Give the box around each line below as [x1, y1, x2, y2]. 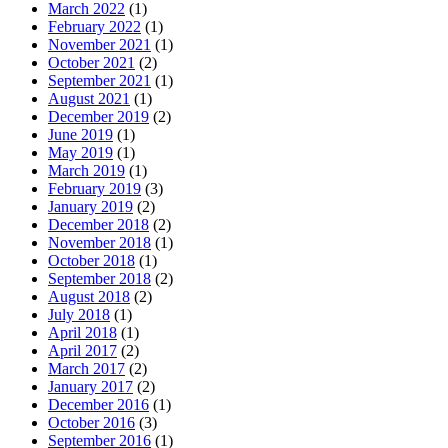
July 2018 [48, 305, 110, 323]
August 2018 [48, 287, 130, 305]
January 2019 [48, 197, 133, 215]
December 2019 [48, 107, 149, 125]
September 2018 [48, 269, 151, 287]
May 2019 [48, 143, 113, 161]
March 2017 [48, 359, 125, 377]
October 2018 [48, 251, 135, 269]
